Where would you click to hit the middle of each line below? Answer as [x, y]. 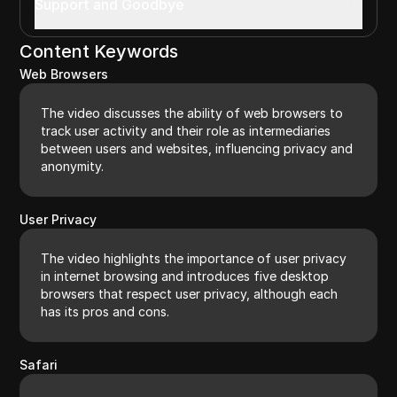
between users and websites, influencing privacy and [197, 148]
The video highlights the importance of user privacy [194, 258]
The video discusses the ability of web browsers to [192, 113]
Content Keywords [99, 51]
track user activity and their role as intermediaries [186, 130]
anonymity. [73, 166]
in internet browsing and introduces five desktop [185, 276]
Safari [39, 364]
